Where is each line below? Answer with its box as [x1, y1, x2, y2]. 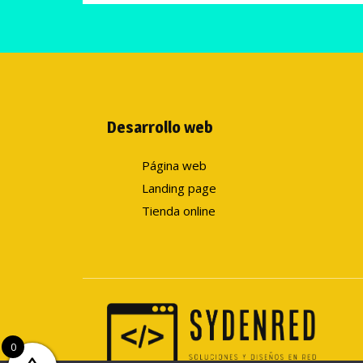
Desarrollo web [107, 117, 213, 138]
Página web [141, 157, 207, 174]
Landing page [141, 180, 216, 197]
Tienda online [141, 203, 216, 220]
